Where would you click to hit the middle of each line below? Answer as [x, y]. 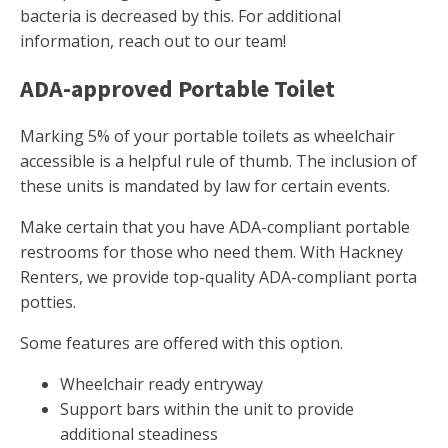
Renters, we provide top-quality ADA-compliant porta [218, 277]
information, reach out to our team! [153, 41]
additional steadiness [139, 434]
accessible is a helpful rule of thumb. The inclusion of [218, 161]
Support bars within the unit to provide [207, 409]
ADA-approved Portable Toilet [177, 89]
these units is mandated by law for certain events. [205, 186]
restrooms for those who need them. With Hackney [211, 252]
